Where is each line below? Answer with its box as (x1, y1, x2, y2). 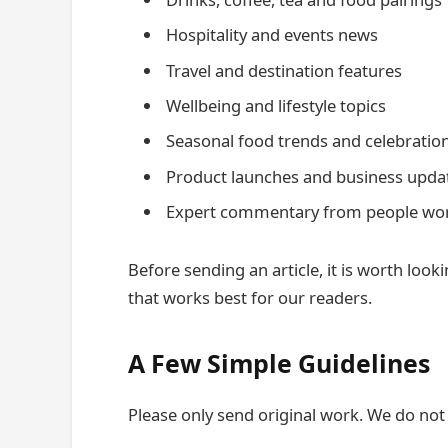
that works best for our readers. (128, 285, 372, 309)
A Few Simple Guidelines (128, 346, 430, 381)
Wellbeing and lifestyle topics (166, 94, 386, 117)
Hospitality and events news (166, 23, 378, 47)
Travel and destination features (166, 58, 402, 82)
